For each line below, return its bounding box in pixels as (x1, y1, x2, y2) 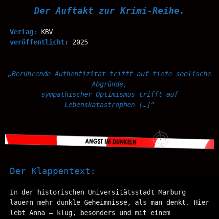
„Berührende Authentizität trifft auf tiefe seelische (8, 69, 211, 78)
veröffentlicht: (10, 38, 72, 46)
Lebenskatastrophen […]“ (65, 100, 154, 109)
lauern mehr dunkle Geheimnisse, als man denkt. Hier (10, 198, 209, 206)
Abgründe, (92, 80, 127, 88)
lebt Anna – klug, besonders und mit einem (10, 208, 170, 217)
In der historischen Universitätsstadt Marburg (10, 188, 186, 196)
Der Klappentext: (10, 165, 96, 176)
